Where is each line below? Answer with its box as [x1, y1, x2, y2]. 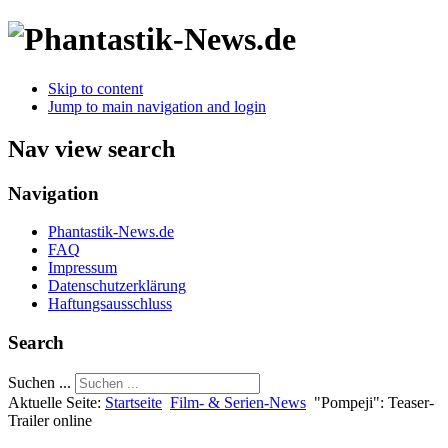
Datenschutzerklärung [48, 277, 186, 295]
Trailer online [8, 411, 92, 429]
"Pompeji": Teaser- [314, 393, 434, 411]
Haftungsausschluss [48, 295, 172, 313]
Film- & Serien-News [170, 393, 306, 411]
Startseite [105, 393, 162, 411]
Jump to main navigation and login [48, 97, 266, 115]
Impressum [48, 259, 117, 277]
